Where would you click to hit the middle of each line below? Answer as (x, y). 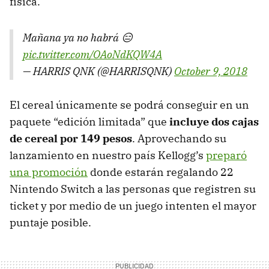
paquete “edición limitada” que (89, 121)
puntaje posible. (50, 222)
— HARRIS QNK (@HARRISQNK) (98, 71)
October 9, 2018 (211, 71)
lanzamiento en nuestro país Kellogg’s (108, 155)
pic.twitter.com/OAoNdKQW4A (92, 54)
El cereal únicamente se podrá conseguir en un (129, 104)
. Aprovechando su (179, 138)
